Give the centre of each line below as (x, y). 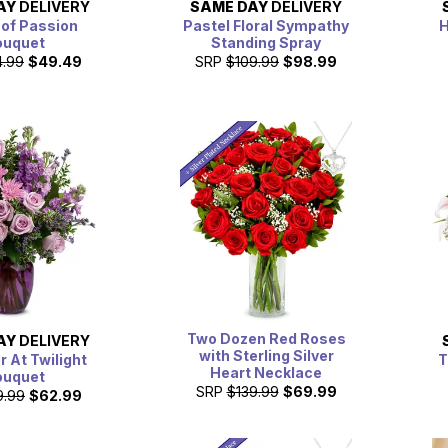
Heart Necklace (266, 372)
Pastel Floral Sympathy (266, 26)
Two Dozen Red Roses (266, 338)
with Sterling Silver (266, 355)
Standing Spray (266, 43)
